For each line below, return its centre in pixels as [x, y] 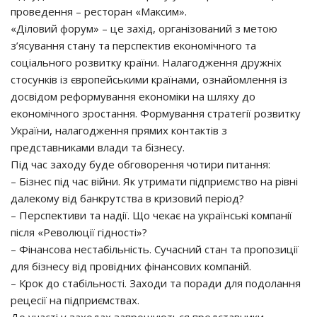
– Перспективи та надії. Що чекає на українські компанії [151, 215]
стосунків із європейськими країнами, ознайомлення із [149, 79]
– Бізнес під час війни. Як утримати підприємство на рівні [154, 181]
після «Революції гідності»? [79, 232]
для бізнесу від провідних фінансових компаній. [131, 266]
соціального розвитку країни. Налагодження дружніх [146, 62]
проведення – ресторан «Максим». [99, 11]
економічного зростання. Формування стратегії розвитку [156, 113]
